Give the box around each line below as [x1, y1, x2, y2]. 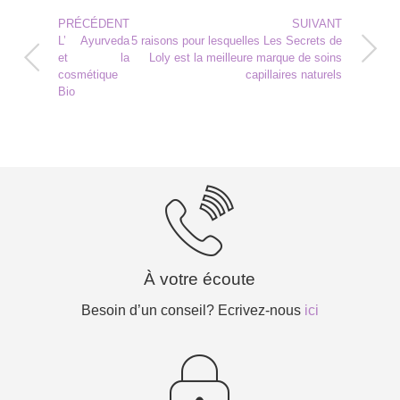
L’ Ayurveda [58, 34, 129, 48]
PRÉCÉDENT [58, 17, 129, 31]
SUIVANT [292, 17, 342, 31]
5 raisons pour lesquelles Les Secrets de [131, 34, 342, 48]
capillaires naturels [246, 68, 342, 82]
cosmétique [58, 68, 118, 82]
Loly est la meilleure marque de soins [149, 51, 342, 65]
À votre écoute [144, 270, 256, 289]
